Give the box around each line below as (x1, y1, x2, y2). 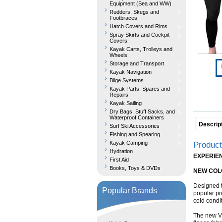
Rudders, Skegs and (110, 9, 159, 15)
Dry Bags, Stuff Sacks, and (110, 109, 175, 114)
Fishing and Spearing (110, 131, 160, 137)
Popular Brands (102, 186, 157, 195)
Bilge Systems (110, 77, 144, 83)
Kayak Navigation (110, 69, 152, 75)
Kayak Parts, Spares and (110, 86, 170, 92)
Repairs (110, 92, 128, 98)
